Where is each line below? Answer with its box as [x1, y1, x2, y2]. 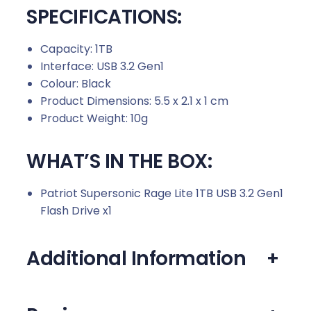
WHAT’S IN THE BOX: [26, 147, 212, 175]
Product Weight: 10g [40, 110, 148, 126]
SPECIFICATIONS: [26, 3, 182, 31]
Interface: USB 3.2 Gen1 [40, 58, 164, 74]
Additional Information [26, 244, 246, 272]
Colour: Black [40, 75, 111, 92]
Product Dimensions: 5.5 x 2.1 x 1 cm [40, 92, 228, 109]
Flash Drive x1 [40, 202, 112, 219]
